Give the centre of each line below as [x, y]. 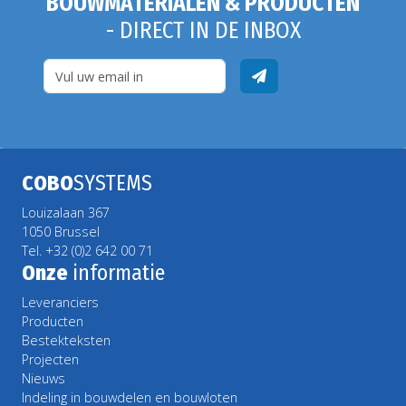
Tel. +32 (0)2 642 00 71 [87, 251]
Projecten [50, 360]
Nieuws [43, 379]
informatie [119, 273]
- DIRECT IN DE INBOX [203, 31]
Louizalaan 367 [66, 213]
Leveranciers [60, 303]
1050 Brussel [61, 232]
